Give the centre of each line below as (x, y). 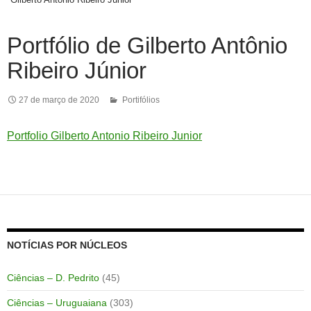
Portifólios (141, 100)
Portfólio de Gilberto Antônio (147, 45)
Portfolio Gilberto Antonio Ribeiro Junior (104, 135)
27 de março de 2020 (59, 100)
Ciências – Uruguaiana (57, 302)
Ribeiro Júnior (77, 70)
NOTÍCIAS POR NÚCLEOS (67, 245)
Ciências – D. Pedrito (53, 277)
